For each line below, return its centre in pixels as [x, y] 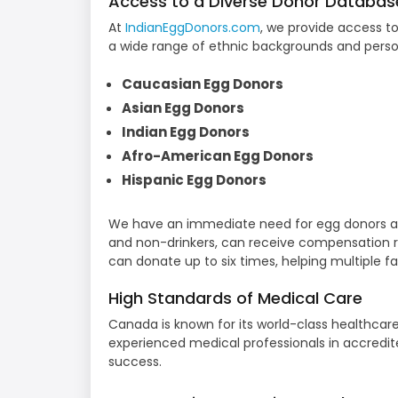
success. [135, 361]
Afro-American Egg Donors [218, 156]
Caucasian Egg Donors [203, 84]
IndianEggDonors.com [193, 28]
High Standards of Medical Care [235, 298]
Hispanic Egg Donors [194, 180]
